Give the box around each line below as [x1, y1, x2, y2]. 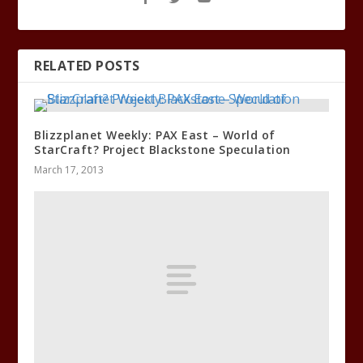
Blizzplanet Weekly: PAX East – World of [34, 126, 275, 143]
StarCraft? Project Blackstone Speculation [34, 141, 291, 157]
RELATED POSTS [34, 56, 140, 75]
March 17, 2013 [34, 162, 105, 177]
